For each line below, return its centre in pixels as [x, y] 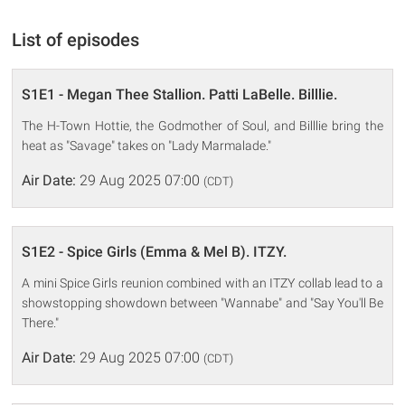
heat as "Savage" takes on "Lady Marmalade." [147, 145]
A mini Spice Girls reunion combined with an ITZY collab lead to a [202, 283]
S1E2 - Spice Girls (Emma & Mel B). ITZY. [155, 251]
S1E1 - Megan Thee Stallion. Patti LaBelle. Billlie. [180, 94]
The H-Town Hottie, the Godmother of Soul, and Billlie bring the [202, 125]
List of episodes [76, 39]
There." [41, 322]
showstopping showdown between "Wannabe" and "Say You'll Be [202, 302]
